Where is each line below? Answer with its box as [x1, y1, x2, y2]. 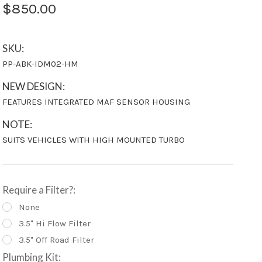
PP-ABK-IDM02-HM [2, 58, 78, 70]
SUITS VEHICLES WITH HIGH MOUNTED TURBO [2, 135, 185, 146]
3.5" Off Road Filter [19, 235, 95, 246]
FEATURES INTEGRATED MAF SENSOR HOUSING [2, 96, 190, 108]
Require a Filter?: [2, 184, 75, 196]
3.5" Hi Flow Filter [19, 218, 91, 229]
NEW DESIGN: [2, 80, 65, 93]
